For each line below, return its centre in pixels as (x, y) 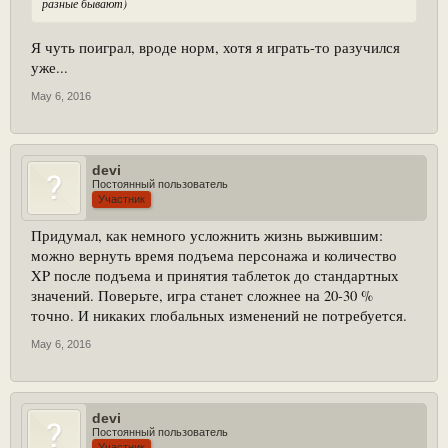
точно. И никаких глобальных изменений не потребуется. (219, 315)
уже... (49, 67)
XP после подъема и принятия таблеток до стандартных (215, 275)
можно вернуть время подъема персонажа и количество (214, 255)
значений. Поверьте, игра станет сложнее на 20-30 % (202, 295)
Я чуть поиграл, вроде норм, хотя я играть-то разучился (215, 47)
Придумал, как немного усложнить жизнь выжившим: (207, 235)
